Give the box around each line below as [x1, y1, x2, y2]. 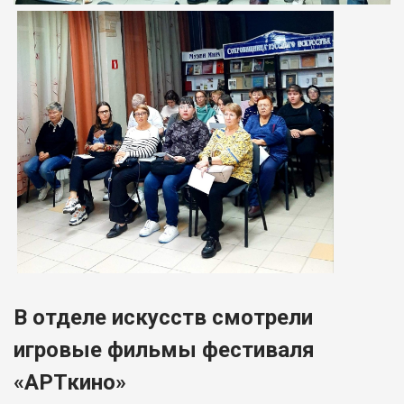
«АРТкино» [14, 369, 126, 395]
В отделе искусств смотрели [14, 304, 313, 330]
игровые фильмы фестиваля [14, 336, 315, 363]
